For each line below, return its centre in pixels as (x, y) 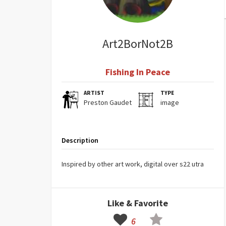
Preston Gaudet (108, 102)
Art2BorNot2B (138, 44)
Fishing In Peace (138, 72)
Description (80, 140)
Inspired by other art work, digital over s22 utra (133, 164)
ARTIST (94, 93)
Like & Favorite (138, 203)
